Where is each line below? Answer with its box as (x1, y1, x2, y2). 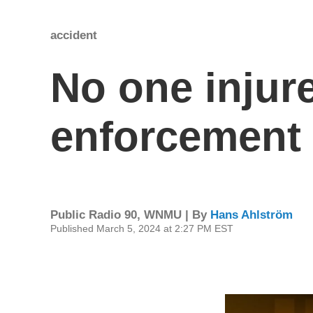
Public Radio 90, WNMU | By (50, 208, 210, 221)
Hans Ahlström (210, 208, 293, 221)
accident (50, 29, 97, 43)
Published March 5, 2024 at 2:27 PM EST (50, 222, 233, 234)
